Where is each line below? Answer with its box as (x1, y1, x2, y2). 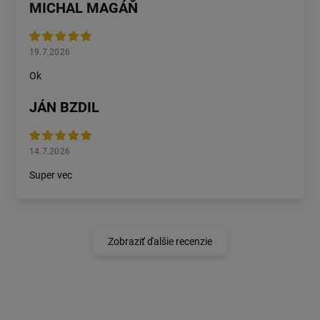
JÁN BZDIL (29, 99, 99, 116)
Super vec (29, 169, 72, 181)
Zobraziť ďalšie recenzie (108, 236, 212, 248)
